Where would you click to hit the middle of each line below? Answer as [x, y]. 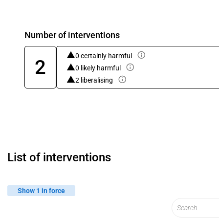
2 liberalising [94, 80]
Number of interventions [72, 35]
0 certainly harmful [104, 56]
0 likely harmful [98, 68]
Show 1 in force [41, 190]
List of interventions [59, 157]
